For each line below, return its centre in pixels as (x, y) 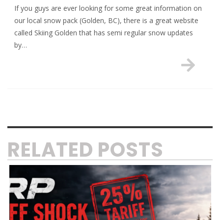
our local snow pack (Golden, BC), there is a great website (106, 20)
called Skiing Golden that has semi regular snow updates (104, 32)
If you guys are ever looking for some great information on (108, 8)
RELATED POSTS (85, 150)
